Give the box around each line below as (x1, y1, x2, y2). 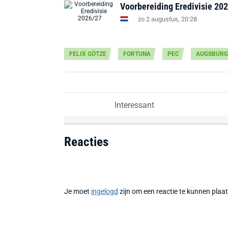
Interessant (112, 100, 154, 110)
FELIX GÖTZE (69, 50, 106, 58)
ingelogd (91, 187, 118, 195)
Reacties (64, 134, 108, 149)
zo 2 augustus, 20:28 (138, 15, 197, 23)
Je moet (64, 187, 91, 195)
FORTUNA (123, 50, 151, 58)
